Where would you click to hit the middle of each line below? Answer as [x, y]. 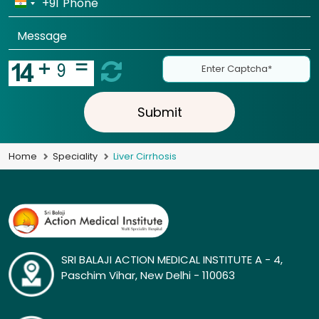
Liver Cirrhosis [145, 157]
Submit [159, 113]
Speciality [75, 157]
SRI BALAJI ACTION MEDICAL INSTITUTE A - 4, [172, 259]
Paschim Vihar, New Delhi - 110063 [148, 275]
